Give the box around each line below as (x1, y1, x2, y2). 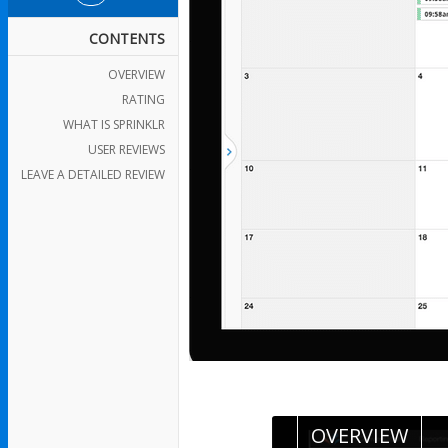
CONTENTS (89, 29, 165, 48)
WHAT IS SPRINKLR (63, 116, 165, 133)
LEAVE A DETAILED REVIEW (21, 166, 165, 183)
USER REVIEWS (88, 141, 165, 158)
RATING (122, 91, 165, 108)
